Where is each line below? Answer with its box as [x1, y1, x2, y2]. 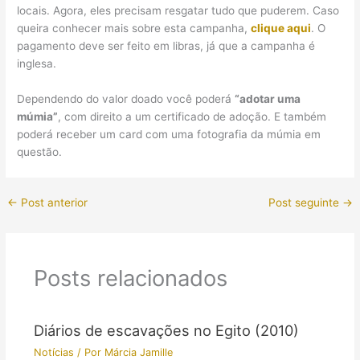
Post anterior [18, 196, 88, 210]
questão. [17, 145, 63, 159]
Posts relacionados [33, 264, 227, 292]
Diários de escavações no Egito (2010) [33, 321, 299, 339]
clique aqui [251, 22, 312, 35]
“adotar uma [235, 92, 301, 106]
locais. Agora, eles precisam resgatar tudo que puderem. [17, 4, 313, 18]
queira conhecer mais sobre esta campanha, [17, 22, 248, 35]
